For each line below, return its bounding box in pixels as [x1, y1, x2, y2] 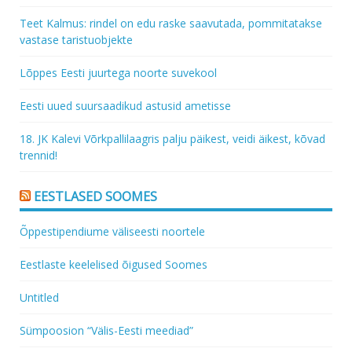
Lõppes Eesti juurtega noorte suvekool [20, 65, 217, 81]
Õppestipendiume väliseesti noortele [20, 224, 205, 240]
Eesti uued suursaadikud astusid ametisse [20, 98, 231, 114]
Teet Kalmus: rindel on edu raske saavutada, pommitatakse [20, 16, 322, 31]
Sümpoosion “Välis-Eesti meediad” [20, 323, 193, 339]
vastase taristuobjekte [20, 32, 133, 48]
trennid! [20, 148, 57, 163]
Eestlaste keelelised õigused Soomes [20, 257, 207, 273]
